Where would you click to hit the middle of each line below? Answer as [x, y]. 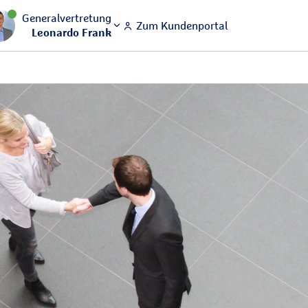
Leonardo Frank [71, 32]
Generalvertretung [67, 18]
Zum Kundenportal [180, 25]
